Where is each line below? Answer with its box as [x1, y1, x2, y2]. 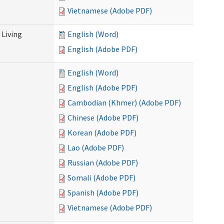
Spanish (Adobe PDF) [67, 187, 138, 197]
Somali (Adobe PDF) [67, 172, 135, 182]
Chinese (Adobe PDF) [67, 112, 138, 122]
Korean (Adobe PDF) [67, 127, 136, 137]
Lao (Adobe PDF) [67, 142, 124, 152]
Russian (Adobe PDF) [67, 157, 138, 167]
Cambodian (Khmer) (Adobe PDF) [67, 97, 181, 107]
